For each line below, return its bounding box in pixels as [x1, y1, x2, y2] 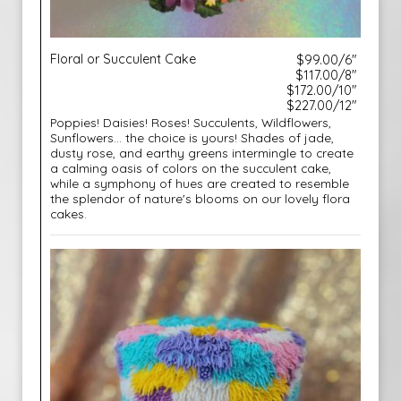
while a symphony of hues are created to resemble [50, 175, 349, 191]
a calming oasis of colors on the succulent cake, [50, 160, 331, 175]
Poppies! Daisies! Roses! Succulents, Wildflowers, [50, 115, 331, 130]
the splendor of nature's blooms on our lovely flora [50, 191, 350, 206]
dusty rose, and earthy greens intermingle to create [50, 145, 354, 160]
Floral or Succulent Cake [50, 51, 196, 67]
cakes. [50, 206, 87, 221]
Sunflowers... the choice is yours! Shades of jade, [50, 130, 334, 145]
